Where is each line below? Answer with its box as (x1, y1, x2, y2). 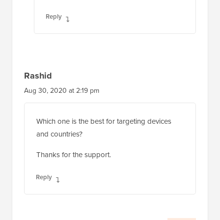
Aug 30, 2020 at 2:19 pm (24, 85, 99, 96)
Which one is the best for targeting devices (36, 116, 171, 127)
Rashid (24, 69, 52, 82)
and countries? (36, 129, 82, 139)
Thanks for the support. (36, 149, 111, 160)
